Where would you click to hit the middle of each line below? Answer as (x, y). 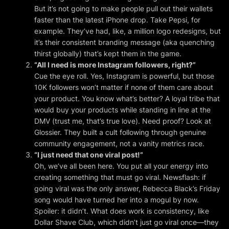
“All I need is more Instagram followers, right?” (115, 64)
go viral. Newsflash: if (169, 177)
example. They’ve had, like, (81, 31)
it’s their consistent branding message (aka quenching (125, 42)
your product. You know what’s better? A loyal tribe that (127, 98)
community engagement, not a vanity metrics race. (120, 143)
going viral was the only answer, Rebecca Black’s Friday (128, 188)
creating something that (75, 177)
